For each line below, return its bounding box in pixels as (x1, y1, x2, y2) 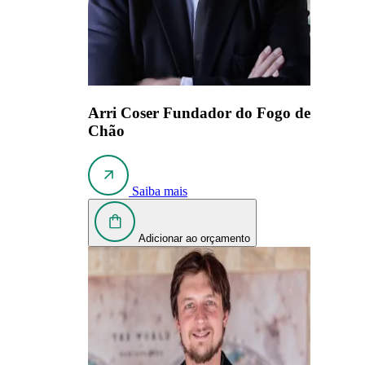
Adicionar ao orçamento (139, 232, 250, 245)
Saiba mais (132, 184, 187, 199)
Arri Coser (88, 103, 163, 121)
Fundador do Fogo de (163, 103, 310, 121)
